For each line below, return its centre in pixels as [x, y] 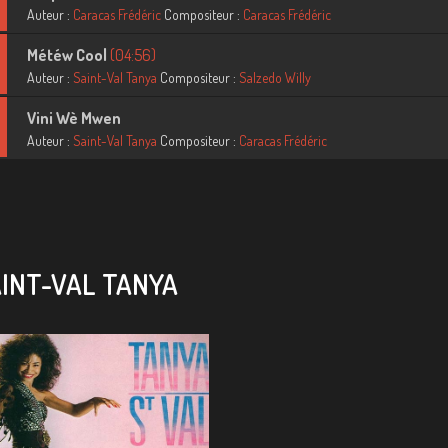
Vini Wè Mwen [73, 118]
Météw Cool [68, 55]
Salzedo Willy [274, 77]
